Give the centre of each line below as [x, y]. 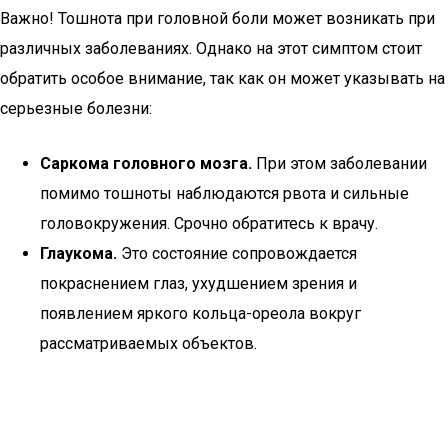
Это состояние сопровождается [237, 253]
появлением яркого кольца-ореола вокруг [200, 313]
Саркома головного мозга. [146, 163]
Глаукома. [78, 253]
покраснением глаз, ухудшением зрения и [198, 283]
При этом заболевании [339, 163]
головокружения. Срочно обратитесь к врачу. [209, 223]
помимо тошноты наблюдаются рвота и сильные [224, 193]
